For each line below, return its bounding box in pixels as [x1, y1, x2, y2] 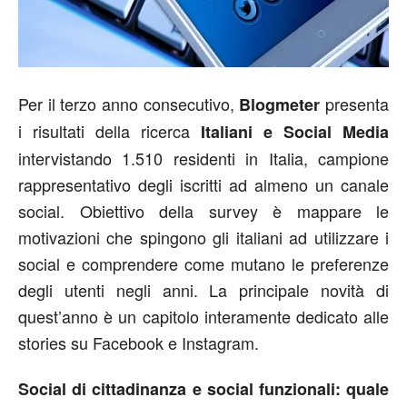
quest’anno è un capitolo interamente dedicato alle [18, 304, 389, 328]
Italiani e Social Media [201, 120, 389, 144]
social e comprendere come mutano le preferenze [18, 252, 389, 275]
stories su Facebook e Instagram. [18, 331, 259, 354]
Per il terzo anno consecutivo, [18, 92, 240, 115]
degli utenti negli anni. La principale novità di [18, 278, 389, 302]
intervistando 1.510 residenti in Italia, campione [18, 146, 389, 170]
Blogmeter [239, 93, 321, 116]
